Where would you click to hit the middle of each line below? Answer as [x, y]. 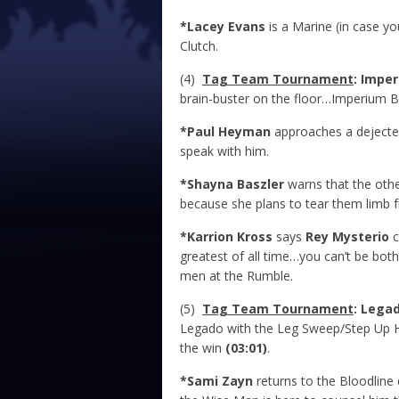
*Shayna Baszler [232, 184]
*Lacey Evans [223, 27]
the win [203, 348]
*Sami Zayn [216, 381]
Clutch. [199, 46]
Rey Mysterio [347, 237]
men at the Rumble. [236, 276]
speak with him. [224, 151]
